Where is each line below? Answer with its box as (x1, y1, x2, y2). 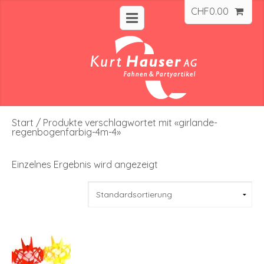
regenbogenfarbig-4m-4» (12, 126, 121, 138)
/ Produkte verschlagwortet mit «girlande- (34, 116, 217, 128)
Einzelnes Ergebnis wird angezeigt (12, 158, 158, 170)
